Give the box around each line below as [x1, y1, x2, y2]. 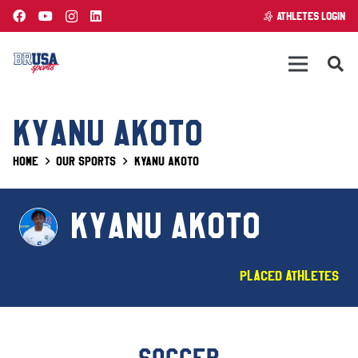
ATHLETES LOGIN [276, 9, 346, 23]
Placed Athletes [240, 268, 339, 284]
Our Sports [56, 154, 117, 169]
